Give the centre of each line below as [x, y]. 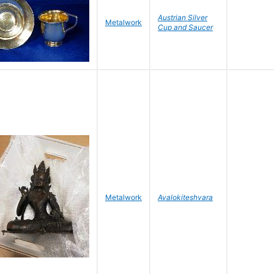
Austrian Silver [183, 17]
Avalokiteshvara [185, 197]
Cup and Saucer [185, 27]
